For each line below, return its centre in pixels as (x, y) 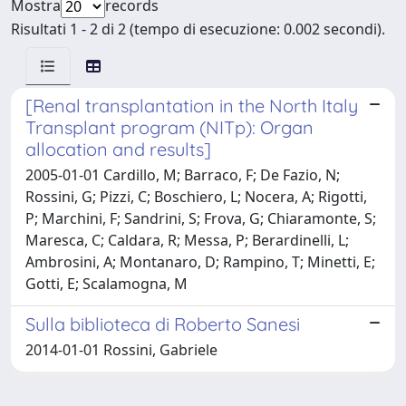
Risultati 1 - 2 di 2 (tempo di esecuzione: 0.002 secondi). (198, 29)
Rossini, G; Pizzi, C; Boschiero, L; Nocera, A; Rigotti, (196, 196)
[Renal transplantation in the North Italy (192, 105)
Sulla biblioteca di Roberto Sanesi (163, 324)
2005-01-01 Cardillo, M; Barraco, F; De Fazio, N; (183, 174)
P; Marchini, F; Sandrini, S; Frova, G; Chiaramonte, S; (201, 218)
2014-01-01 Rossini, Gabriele (121, 349)
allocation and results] (118, 149)
